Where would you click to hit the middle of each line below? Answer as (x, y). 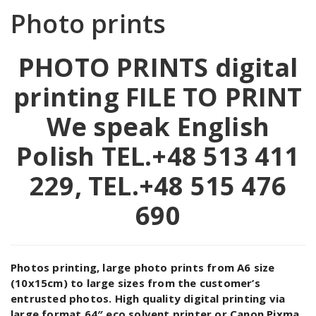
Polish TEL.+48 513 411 (158, 157)
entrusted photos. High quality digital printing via (148, 299)
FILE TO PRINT (214, 97)
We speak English (158, 127)
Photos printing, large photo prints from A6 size (143, 268)
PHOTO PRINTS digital (158, 68)
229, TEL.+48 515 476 (158, 186)
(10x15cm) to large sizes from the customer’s (135, 283)
